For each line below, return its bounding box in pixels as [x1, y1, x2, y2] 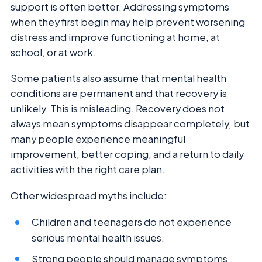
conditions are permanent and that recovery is [11, 87, 227, 100]
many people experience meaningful [11, 133, 185, 146]
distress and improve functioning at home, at [11, 30, 220, 43]
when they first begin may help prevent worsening [11, 15, 245, 28]
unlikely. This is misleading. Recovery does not [11, 102, 225, 115]
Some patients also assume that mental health [11, 72, 226, 85]
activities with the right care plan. [11, 163, 165, 176]
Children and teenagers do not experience [32, 216, 232, 229]
